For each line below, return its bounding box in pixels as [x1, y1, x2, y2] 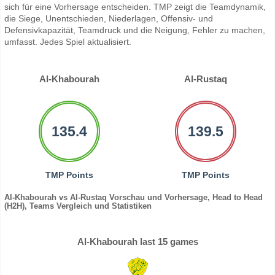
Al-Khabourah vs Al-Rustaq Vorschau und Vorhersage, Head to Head [4, 193, 263, 203]
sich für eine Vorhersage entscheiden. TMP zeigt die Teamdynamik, [4, 2, 266, 12]
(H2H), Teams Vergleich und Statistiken [4, 201, 152, 211]
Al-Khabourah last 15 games [77, 236, 198, 247]
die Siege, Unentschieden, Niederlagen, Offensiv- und [4, 14, 213, 24]
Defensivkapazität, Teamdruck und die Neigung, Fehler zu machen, [4, 25, 265, 36]
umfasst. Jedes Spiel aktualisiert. [4, 37, 131, 47]
